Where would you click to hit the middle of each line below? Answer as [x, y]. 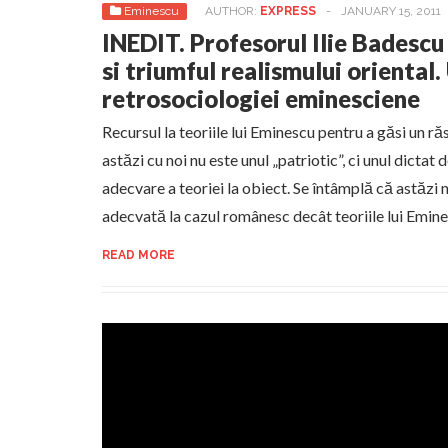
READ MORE [138, 255]
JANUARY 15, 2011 [391, 11]
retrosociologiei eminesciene [261, 98]
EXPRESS [288, 11]
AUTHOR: [232, 11]
